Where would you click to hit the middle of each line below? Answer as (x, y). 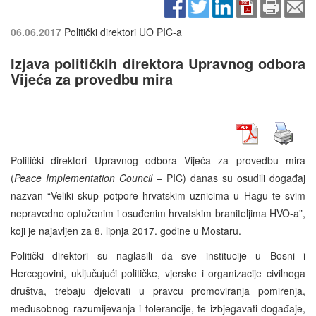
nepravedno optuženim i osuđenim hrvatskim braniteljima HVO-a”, (158, 213)
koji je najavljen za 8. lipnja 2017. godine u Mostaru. (126, 231)
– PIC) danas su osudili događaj (229, 178)
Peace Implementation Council (83, 178)
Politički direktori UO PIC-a (123, 32)
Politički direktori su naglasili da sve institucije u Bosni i (158, 256)
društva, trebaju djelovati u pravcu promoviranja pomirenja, (158, 291)
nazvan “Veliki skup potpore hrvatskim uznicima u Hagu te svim (158, 196)
